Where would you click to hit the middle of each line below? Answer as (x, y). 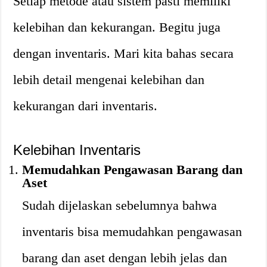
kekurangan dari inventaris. (86, 106)
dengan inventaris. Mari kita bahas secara (124, 53)
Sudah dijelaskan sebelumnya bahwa (120, 205)
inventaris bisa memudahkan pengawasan (132, 232)
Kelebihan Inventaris (77, 150)
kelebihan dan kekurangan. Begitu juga (117, 27)
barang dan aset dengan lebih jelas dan (125, 258)
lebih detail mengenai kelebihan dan (109, 80)
